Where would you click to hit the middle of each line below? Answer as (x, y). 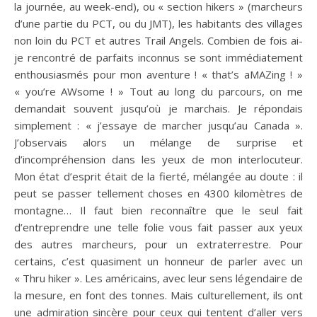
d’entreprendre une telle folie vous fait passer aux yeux (158, 227)
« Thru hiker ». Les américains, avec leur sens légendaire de (158, 278)
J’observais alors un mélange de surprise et (158, 142)
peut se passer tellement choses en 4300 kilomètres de (158, 193)
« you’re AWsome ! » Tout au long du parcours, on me (158, 91)
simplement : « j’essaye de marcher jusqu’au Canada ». (158, 125)
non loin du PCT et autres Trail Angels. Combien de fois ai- (158, 40)
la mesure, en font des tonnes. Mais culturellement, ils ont (158, 295)
